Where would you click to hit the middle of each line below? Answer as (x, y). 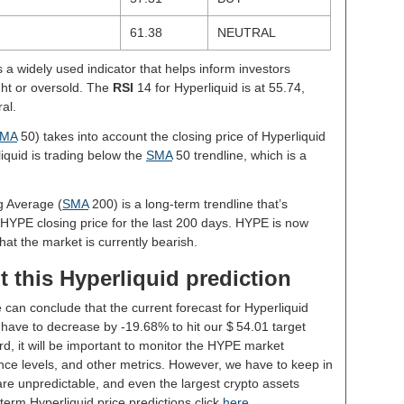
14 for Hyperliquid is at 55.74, (219, 87)
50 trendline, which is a (239, 155)
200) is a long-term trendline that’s (188, 204)
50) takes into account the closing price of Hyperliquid (171, 136)
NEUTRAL (246, 32)
